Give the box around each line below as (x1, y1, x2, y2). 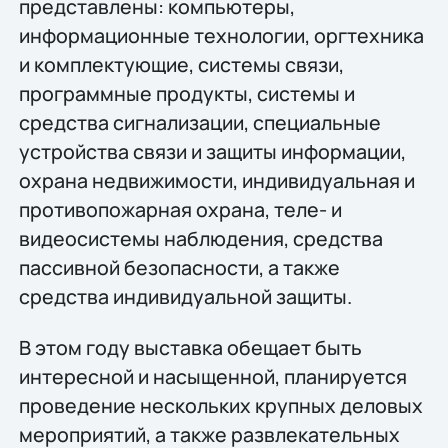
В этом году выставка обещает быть (18, 334, 362, 362)
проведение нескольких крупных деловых (18, 392, 423, 420)
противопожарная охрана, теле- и (18, 195, 342, 223)
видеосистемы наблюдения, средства (18, 224, 383, 252)
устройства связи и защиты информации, (18, 137, 406, 165)
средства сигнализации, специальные (18, 108, 381, 136)
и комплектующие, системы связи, (18, 50, 344, 78)
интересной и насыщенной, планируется (18, 363, 407, 391)
